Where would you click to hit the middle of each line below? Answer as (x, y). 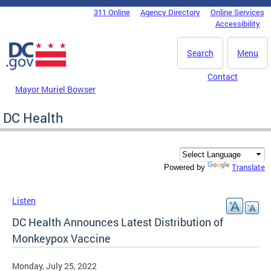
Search (200, 53)
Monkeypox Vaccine (61, 239)
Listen (24, 201)
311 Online (112, 12)
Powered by (186, 168)
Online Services (237, 12)
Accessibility (238, 24)
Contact (223, 77)
